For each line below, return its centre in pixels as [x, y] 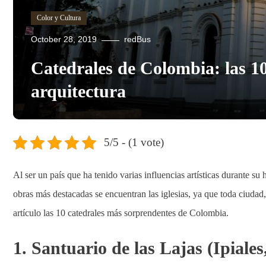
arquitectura [78, 91]
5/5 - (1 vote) [134, 142]
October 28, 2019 [64, 39]
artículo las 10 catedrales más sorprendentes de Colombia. [121, 213]
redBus [137, 39]
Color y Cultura [59, 18]
